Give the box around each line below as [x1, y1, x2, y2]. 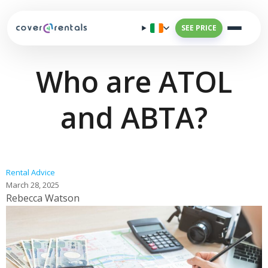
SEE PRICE [181, 23, 217, 33]
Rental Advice [6, 167, 55, 178]
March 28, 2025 [6, 179, 59, 190]
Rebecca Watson [6, 191, 80, 205]
